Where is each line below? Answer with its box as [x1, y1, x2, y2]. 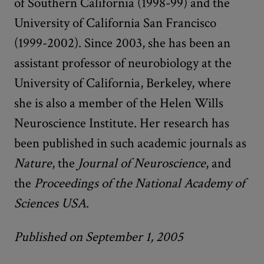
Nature [14, 154, 52, 172]
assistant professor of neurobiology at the [14, 54, 232, 72]
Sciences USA [14, 194, 86, 212]
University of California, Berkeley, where [14, 74, 231, 92]
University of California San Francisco [14, 14, 216, 32]
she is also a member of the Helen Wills [14, 94, 223, 112]
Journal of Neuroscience [78, 154, 206, 172]
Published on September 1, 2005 [14, 227, 183, 246]
